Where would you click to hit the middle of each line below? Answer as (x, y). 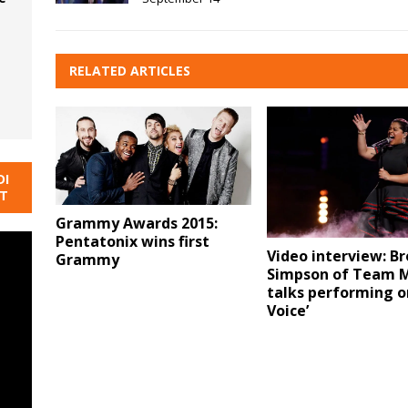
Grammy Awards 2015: (136, 223)
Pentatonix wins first (132, 241)
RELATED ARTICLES (129, 71)
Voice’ (287, 310)
